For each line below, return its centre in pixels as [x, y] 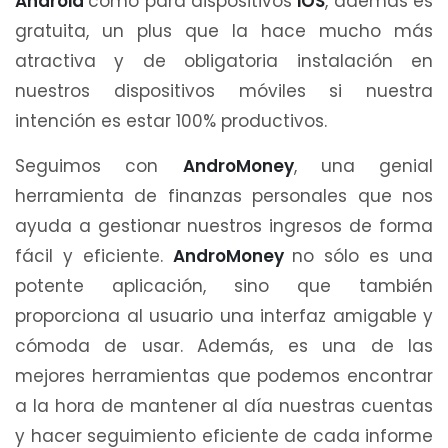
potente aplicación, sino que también [224, 285]
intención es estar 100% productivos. [171, 120]
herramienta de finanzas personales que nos [224, 195]
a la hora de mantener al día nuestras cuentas [224, 405]
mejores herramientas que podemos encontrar [224, 375]
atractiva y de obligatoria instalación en [224, 60]
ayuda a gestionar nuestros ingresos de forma [224, 225]
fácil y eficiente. [94, 255]
